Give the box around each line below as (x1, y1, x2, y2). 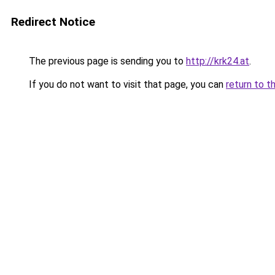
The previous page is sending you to (26, 55, 186, 67)
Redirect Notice (11, 15, 95, 29)
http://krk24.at (186, 55, 249, 67)
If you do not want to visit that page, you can (26, 79, 226, 90)
